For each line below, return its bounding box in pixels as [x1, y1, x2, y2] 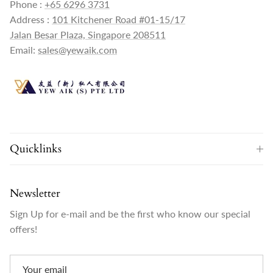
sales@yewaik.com [38, 44, 117, 56]
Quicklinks [10, 141, 62, 157]
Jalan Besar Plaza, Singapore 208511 [10, 29, 166, 41]
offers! [10, 223, 37, 235]
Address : [10, 13, 52, 26]
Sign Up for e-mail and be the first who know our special [10, 208, 250, 220]
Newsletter [10, 186, 60, 201]
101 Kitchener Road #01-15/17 [52, 13, 185, 26]
